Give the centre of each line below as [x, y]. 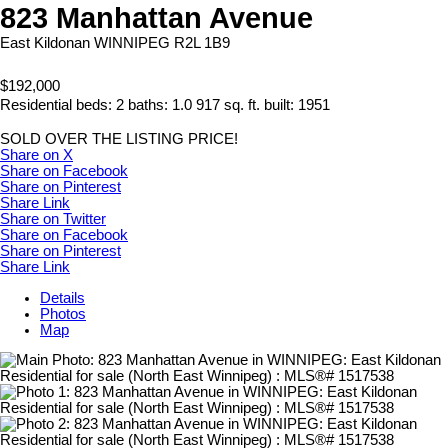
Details [62, 297]
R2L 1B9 [202, 43]
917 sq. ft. [228, 104]
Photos [63, 313]
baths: [150, 104]
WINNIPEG [132, 43]
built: [281, 104]
